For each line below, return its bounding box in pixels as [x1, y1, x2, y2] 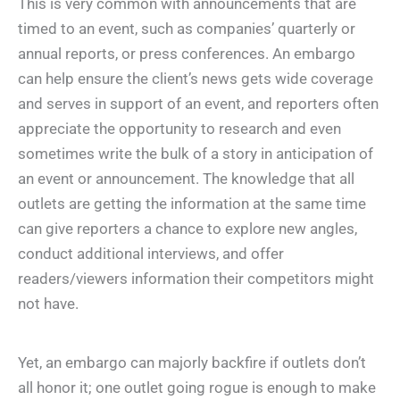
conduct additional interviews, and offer [18, 245, 284, 263]
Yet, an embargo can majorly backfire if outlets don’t [18, 354, 366, 372]
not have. [18, 295, 82, 313]
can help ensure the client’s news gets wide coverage [18, 70, 373, 88]
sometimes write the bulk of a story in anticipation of [18, 145, 373, 163]
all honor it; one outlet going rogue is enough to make [18, 379, 376, 397]
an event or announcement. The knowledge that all [18, 170, 354, 188]
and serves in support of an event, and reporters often [18, 95, 379, 113]
